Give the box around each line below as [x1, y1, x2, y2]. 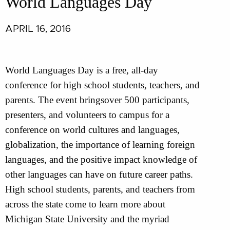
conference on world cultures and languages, [5, 124, 180, 135]
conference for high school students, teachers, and [5, 79, 200, 90]
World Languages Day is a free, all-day [5, 64, 158, 75]
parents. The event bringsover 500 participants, [5, 94, 189, 105]
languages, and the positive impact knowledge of [5, 154, 197, 165]
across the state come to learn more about [5, 198, 165, 209]
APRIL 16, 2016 [5, 24, 71, 34]
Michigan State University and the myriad [5, 213, 169, 224]
